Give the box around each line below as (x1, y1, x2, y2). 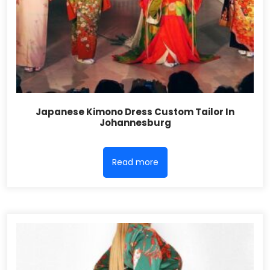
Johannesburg (99, 116, 171, 129)
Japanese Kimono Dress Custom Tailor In (36, 105, 234, 118)
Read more (111, 156, 159, 169)
